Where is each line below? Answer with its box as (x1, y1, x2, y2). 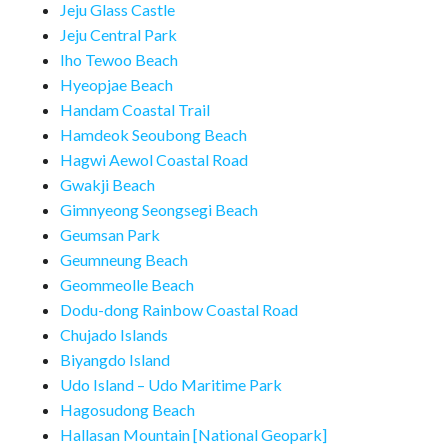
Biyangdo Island (60, 350, 170, 370)
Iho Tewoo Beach (60, 50, 178, 70)
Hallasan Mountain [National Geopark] (60, 425, 327, 445)
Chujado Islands (60, 325, 168, 345)
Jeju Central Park (60, 25, 177, 45)
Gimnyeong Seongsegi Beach (60, 200, 258, 220)
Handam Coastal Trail (60, 100, 210, 120)
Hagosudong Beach (60, 400, 195, 420)
